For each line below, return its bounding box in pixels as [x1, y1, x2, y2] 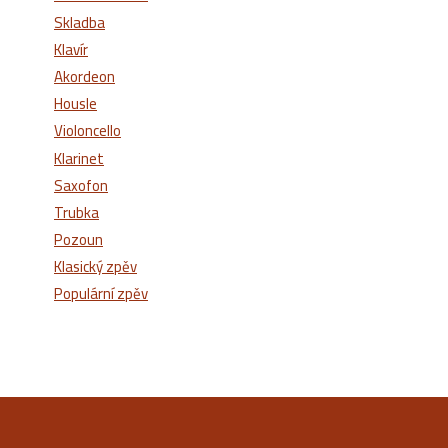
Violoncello [54, 116, 121, 146]
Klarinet [54, 143, 104, 173]
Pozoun [54, 225, 103, 255]
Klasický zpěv [54, 252, 137, 282]
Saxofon [54, 170, 108, 200]
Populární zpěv [54, 279, 148, 309]
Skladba [54, 7, 105, 37]
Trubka [54, 197, 99, 227]
